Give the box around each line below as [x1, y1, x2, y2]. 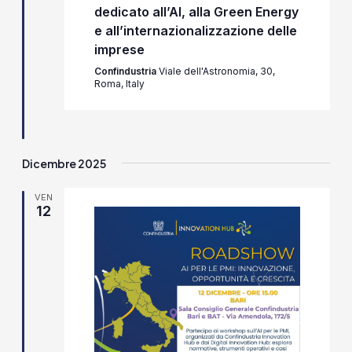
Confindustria [93, 65, 159, 78]
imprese [93, 42, 145, 58]
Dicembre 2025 [22, 156, 107, 170]
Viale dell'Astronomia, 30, [158, 65, 275, 78]
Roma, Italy [93, 78, 145, 90]
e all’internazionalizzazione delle [93, 23, 297, 39]
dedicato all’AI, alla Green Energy [93, 4, 299, 20]
